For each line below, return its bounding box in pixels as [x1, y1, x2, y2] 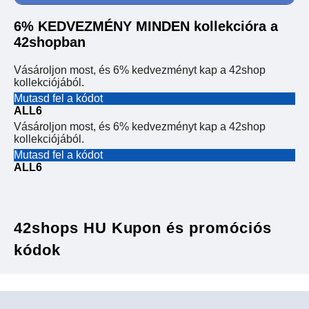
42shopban [14, 34, 86, 50]
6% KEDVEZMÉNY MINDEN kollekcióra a [14, 19, 278, 34]
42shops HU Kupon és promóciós [14, 219, 272, 237]
